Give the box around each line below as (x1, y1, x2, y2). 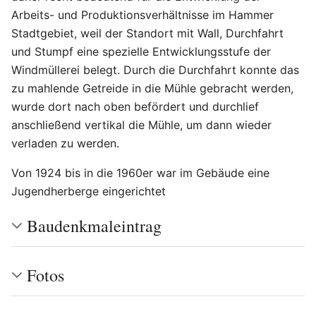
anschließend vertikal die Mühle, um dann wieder (11, 117, 272, 132)
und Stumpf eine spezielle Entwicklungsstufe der (11, 44, 271, 59)
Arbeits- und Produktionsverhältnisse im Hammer (11, 7, 274, 22)
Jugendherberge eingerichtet (11, 183, 166, 198)
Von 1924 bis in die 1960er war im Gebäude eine (11, 165, 269, 180)
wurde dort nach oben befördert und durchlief (11, 99, 259, 114)
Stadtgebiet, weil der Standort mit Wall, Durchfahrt (11, 25, 284, 40)
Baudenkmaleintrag (27, 214, 162, 237)
